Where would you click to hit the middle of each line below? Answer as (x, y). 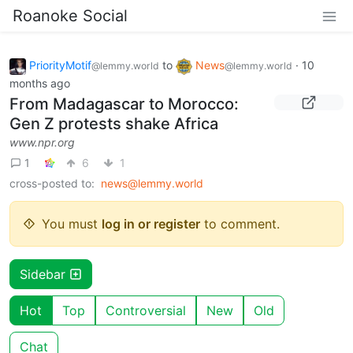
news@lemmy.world (152, 183)
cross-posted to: (52, 183)
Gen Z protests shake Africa (114, 123)
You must (72, 223)
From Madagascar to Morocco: (124, 104)
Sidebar (45, 274)
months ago (40, 83)
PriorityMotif (60, 65)
